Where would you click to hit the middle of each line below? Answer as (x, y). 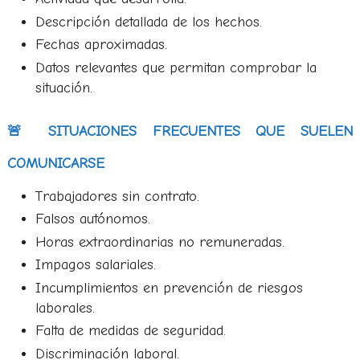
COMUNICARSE (55, 163)
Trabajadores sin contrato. (117, 196)
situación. (63, 88)
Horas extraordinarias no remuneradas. (160, 242)
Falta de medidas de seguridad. (130, 331)
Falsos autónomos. (92, 219)
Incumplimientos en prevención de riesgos (169, 288)
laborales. (65, 308)
